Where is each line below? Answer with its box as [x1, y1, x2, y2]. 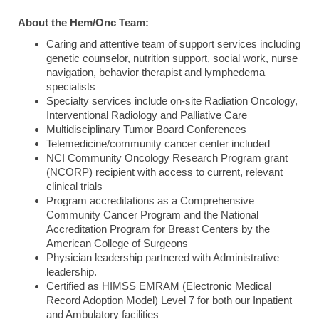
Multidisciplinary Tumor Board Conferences [46, 124, 246, 135]
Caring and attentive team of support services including [46, 38, 300, 50]
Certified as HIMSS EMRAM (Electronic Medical [46, 281, 271, 292]
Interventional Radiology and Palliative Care [46, 110, 247, 121]
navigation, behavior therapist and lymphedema [46, 67, 265, 78]
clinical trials [46, 181, 103, 192]
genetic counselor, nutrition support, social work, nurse [46, 53, 298, 64]
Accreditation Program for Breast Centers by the [46, 224, 270, 235]
